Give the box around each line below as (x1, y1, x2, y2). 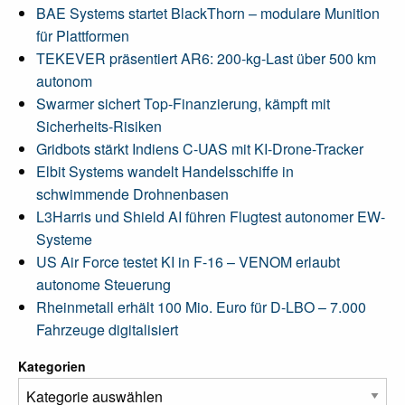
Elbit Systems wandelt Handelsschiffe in (36, 160, 294, 182)
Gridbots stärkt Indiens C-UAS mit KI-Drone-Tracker (36, 137, 363, 159)
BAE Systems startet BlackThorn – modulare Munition (36, 2, 380, 24)
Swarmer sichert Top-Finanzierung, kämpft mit (36, 92, 330, 114)
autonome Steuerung (36, 273, 171, 295)
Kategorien (18, 356, 86, 375)
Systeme (36, 228, 92, 250)
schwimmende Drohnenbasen (36, 183, 229, 204)
